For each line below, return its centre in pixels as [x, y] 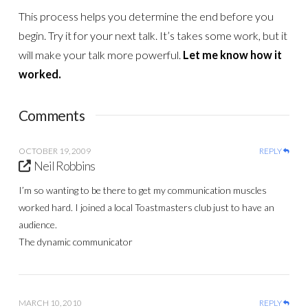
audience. [37, 224]
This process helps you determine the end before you [146, 16]
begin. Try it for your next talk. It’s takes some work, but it [153, 35]
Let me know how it [232, 54]
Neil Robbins [65, 165]
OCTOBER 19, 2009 [54, 151]
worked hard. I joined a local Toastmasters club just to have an [146, 207]
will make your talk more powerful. [100, 54]
